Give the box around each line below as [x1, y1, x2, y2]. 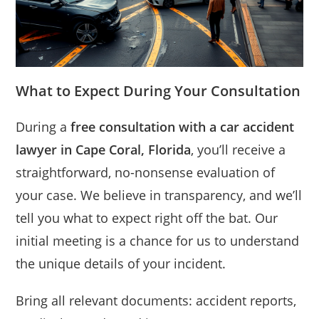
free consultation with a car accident [70, 118, 295, 136]
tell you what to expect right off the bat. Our [16, 209, 278, 227]
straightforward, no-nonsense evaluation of [16, 164, 276, 182]
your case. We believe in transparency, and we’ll [16, 187, 303, 204]
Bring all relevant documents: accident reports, [16, 292, 297, 310]
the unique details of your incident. [16, 255, 226, 273]
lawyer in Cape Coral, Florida [16, 141, 192, 159]
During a [16, 118, 71, 136]
